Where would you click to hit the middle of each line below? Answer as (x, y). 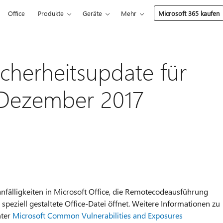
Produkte (51, 13)
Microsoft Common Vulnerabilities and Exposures (97, 215)
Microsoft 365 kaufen (189, 13)
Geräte (93, 13)
